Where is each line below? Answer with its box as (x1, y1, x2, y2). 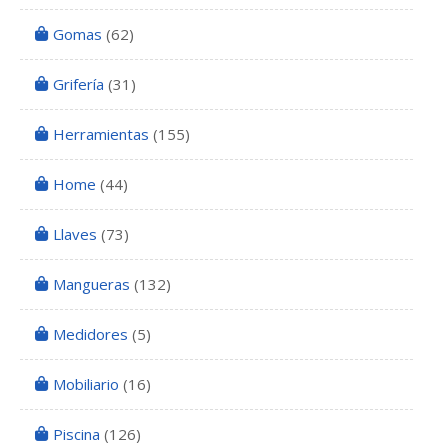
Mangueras (53, 274, 130, 295)
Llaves (53, 224, 97, 245)
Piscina (53, 424, 100, 445)
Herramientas (53, 124, 149, 145)
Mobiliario (53, 374, 119, 395)
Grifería (53, 74, 104, 95)
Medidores (53, 324, 128, 345)
